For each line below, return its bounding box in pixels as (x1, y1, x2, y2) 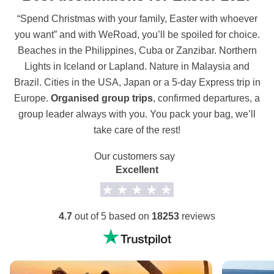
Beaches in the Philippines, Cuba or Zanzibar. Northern (17, 45, 257, 56)
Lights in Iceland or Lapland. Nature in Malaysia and (24, 61, 250, 72)
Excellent (116, 164, 158, 175)
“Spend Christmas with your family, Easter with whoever (17, 13, 257, 24)
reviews (179, 210, 215, 221)
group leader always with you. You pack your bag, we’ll (18, 108, 256, 119)
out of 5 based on (72, 210, 152, 221)
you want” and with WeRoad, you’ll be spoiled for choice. (14, 29, 260, 40)
